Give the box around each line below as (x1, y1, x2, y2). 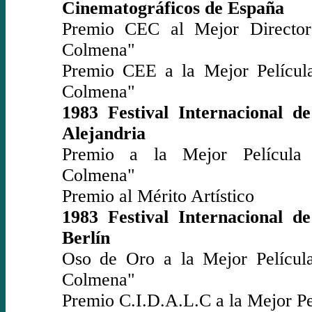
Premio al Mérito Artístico (61, 185, 254, 206)
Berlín (61, 227, 110, 248)
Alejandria (61, 123, 146, 143)
